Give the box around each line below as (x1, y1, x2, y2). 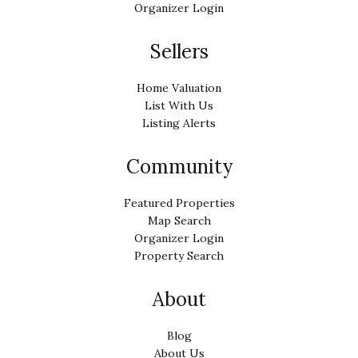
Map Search (147, 213, 211, 228)
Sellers (149, 38, 209, 64)
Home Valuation (137, 80, 221, 95)
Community (125, 153, 233, 179)
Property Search (134, 248, 224, 263)
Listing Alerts (142, 115, 216, 130)
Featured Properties (123, 195, 235, 210)
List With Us (145, 97, 213, 113)
